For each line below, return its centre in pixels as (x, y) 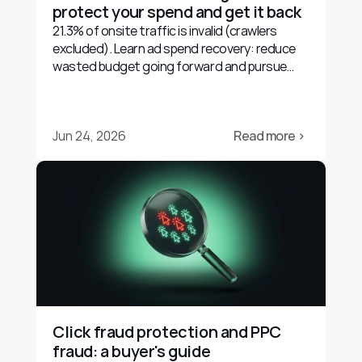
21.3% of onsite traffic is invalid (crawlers (165, 31)
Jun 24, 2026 (89, 136)
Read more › (269, 136)
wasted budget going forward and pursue (170, 66)
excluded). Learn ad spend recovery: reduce (174, 48)
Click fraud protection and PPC (167, 332)
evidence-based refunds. (123, 84)
